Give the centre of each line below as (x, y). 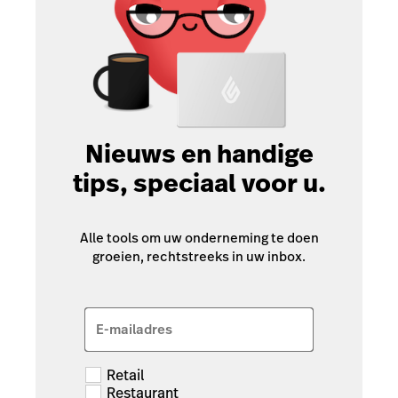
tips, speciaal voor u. (199, 184)
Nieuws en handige (199, 155)
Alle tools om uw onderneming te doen (199, 238)
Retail (126, 375)
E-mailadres (134, 329)
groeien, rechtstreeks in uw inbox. (199, 257)
